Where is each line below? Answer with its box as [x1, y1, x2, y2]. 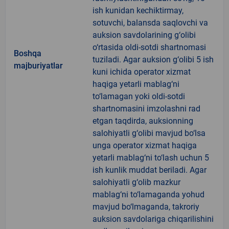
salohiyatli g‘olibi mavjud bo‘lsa [93, 128, 205, 138]
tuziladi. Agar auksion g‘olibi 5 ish [93, 54, 214, 64]
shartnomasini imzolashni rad [93, 103, 200, 113]
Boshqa [14, 48, 41, 58]
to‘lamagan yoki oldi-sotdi [93, 91, 185, 101]
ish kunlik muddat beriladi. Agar [93, 165, 207, 175]
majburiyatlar [14, 60, 63, 71]
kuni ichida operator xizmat [93, 66, 191, 77]
